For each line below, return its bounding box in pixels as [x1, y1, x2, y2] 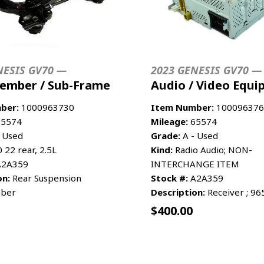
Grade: [151, 129, 180, 141]
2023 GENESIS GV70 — [151, 62, 262, 77]
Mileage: [151, 115, 188, 127]
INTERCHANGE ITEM [151, 157, 239, 170]
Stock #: [151, 171, 188, 184]
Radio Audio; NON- [173, 143, 252, 156]
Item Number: [151, 101, 214, 113]
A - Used [180, 129, 218, 141]
